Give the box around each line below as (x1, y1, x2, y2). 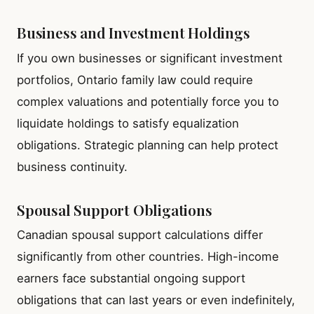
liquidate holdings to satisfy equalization (17, 116, 239, 130)
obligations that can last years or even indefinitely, (17, 293, 295, 308)
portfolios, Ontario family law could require (17, 72, 253, 87)
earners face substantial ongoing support (17, 271, 245, 286)
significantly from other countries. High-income (17, 250, 279, 264)
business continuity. (17, 159, 128, 174)
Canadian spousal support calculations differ (17, 228, 263, 243)
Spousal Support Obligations (17, 199, 212, 219)
